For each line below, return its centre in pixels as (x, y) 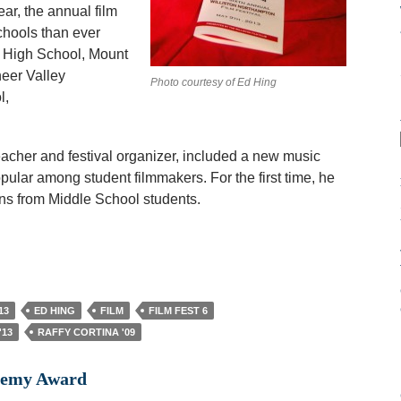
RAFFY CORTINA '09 (86, 332)
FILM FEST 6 (178, 311)
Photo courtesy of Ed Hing (213, 82)
